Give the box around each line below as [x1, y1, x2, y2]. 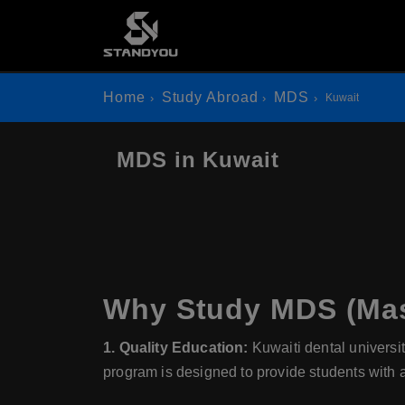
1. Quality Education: [103, 340, 249, 355]
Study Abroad [161, 89, 259, 105]
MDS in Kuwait [117, 147, 279, 172]
